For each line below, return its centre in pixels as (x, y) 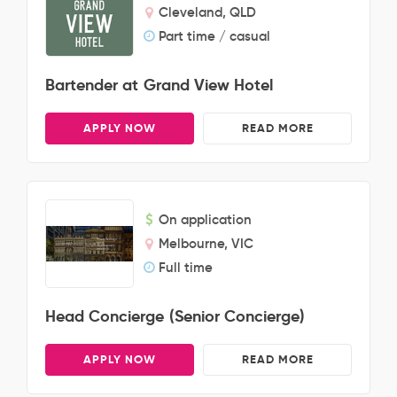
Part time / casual (214, 36)
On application (205, 219)
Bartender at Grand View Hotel (160, 85)
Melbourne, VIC (206, 243)
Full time (186, 267)
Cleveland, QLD (207, 12)
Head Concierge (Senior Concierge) (175, 316)
